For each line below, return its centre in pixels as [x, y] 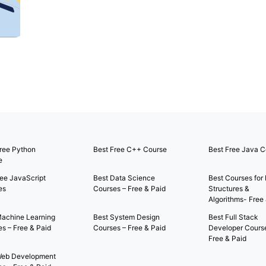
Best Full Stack [233, 217]
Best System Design [127, 217]
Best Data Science [124, 178]
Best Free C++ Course [130, 149]
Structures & [229, 189]
